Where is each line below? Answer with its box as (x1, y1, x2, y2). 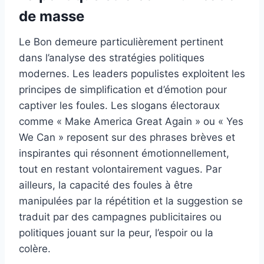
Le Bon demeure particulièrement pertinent (19, 36, 223, 48)
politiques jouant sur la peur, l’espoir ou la (19, 227, 213, 239)
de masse (19, 8, 84, 25)
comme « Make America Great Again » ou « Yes (19, 115, 243, 128)
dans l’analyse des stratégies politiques (19, 52, 204, 64)
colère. (19, 243, 51, 255)
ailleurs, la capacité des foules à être (19, 179, 193, 192)
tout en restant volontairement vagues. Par (19, 163, 222, 176)
